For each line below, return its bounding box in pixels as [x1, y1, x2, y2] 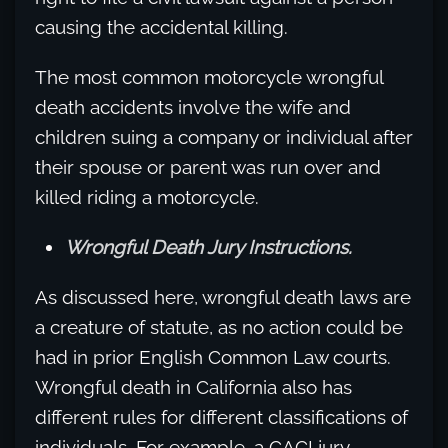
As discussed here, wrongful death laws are [35, 286, 411, 309]
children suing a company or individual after [35, 126, 413, 149]
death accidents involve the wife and [35, 96, 351, 119]
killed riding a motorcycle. [35, 186, 259, 209]
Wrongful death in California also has [35, 376, 352, 399]
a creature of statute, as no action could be [35, 316, 403, 339]
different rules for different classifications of [35, 406, 408, 429]
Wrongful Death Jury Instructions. [65, 236, 352, 259]
